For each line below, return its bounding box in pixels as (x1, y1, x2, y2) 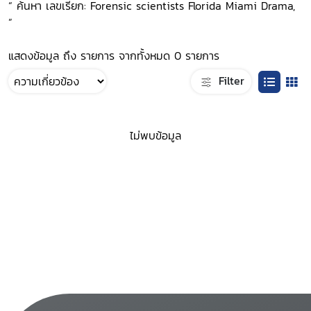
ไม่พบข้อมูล (130, 127, 181, 144)
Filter (215, 72, 244, 89)
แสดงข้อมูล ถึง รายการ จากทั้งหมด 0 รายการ (8, 47, 219, 64)
